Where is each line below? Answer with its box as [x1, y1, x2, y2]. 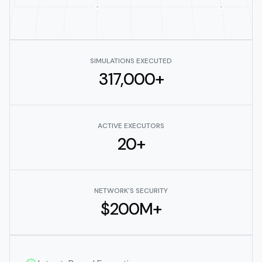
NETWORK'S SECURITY [94, 186, 168, 196]
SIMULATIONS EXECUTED [90, 56, 172, 66]
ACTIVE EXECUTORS [98, 121, 164, 131]
